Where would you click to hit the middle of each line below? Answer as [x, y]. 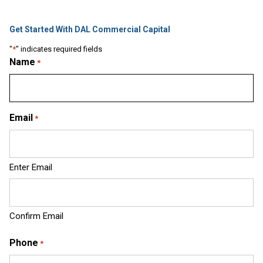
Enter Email [31, 167]
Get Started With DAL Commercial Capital [90, 29]
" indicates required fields [59, 49]
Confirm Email [36, 216]
